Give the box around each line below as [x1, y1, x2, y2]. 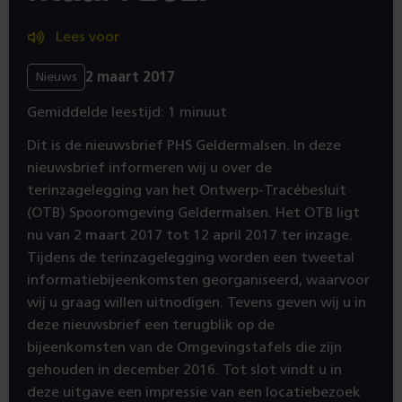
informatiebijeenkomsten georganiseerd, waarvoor [27, 273, 370, 287]
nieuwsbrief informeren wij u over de [27, 161, 272, 175]
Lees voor [56, 30, 119, 44]
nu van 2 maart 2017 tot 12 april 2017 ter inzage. [27, 228, 353, 242]
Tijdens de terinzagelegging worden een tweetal [27, 250, 354, 265]
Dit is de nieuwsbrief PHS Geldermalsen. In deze [27, 138, 341, 153]
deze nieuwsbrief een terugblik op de [27, 318, 275, 332]
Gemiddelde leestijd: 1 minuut [27, 105, 227, 119]
